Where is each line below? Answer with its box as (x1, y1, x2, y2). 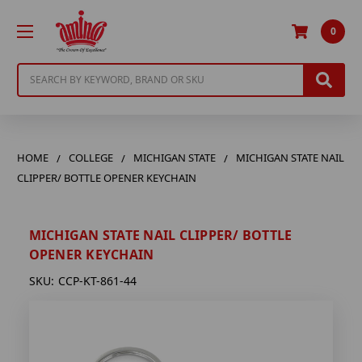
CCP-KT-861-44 (57, 273, 137, 289)
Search (17, 63, 54, 79)
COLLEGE (69, 149, 113, 165)
